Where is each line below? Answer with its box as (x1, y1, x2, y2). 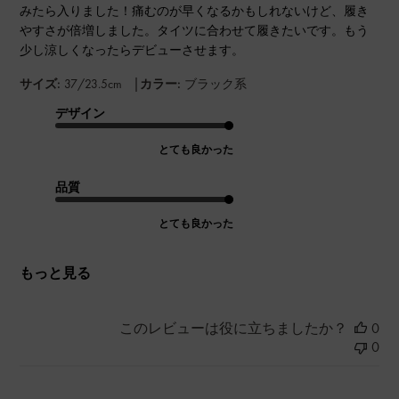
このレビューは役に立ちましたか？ (118, 319, 347, 338)
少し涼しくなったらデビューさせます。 (20, 42, 245, 59)
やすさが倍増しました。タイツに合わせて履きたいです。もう (20, 22, 370, 39)
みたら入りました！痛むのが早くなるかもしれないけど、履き (20, 3, 370, 20)
